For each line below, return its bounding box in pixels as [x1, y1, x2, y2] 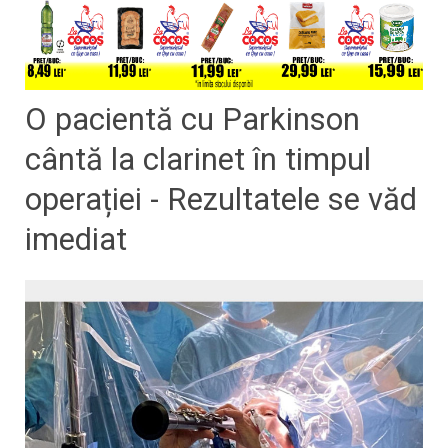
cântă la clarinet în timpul [25, 140, 371, 178]
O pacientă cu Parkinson [25, 100, 360, 138]
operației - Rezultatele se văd [25, 180, 417, 218]
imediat [25, 220, 127, 258]
